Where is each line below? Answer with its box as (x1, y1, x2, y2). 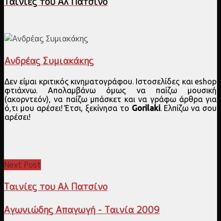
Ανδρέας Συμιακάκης (4, 54, 94, 67)
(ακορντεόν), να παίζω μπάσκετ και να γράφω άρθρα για (4, 94, 217, 104)
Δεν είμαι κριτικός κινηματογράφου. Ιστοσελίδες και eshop (4, 76, 217, 86)
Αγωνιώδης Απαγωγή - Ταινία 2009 (4, 203, 160, 216)
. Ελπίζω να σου (160, 103, 217, 112)
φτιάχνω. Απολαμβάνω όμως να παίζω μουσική (4, 85, 217, 95)
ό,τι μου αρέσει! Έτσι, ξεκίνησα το (4, 103, 132, 112)
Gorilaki (131, 103, 160, 112)
